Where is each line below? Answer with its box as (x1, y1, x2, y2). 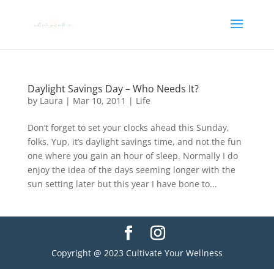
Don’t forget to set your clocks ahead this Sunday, (27, 122, 229, 133)
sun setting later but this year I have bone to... (27, 178, 217, 190)
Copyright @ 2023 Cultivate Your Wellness (51, 247, 223, 259)
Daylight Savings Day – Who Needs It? (27, 82, 199, 95)
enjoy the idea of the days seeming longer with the (27, 164, 235, 176)
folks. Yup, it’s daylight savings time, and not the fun (27, 136, 242, 147)
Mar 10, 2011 (72, 95, 126, 106)
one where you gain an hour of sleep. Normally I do (27, 150, 238, 161)
